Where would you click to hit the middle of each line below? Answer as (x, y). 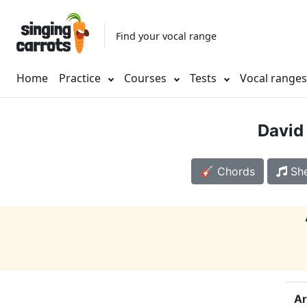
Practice (80, 78)
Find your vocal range (166, 36)
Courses (147, 78)
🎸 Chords (227, 172)
